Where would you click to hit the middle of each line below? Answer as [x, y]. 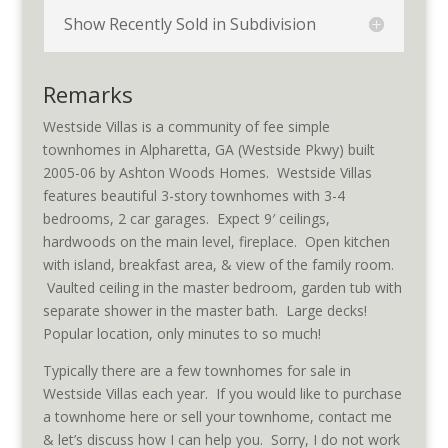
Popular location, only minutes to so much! [181, 333]
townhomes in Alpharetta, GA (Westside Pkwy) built [208, 149]
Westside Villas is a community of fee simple [186, 126]
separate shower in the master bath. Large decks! [206, 310]
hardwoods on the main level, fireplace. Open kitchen [216, 241]
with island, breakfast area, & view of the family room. [218, 264]
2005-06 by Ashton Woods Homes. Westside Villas [207, 172]
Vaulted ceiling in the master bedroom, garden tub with [222, 287]
